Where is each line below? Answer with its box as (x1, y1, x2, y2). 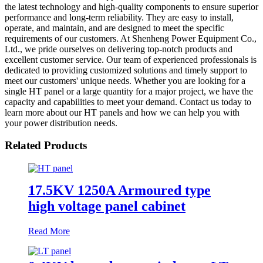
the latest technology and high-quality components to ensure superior (5, 1, 258, 12)
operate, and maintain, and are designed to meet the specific (5, 22, 224, 33)
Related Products (5, 139, 87, 152)
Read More (28, 225, 70, 236)
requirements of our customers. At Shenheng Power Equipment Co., (5, 33, 257, 43)
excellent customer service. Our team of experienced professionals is (5, 54, 257, 65)
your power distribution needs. (5, 117, 117, 128)
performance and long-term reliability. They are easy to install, (5, 12, 234, 22)
